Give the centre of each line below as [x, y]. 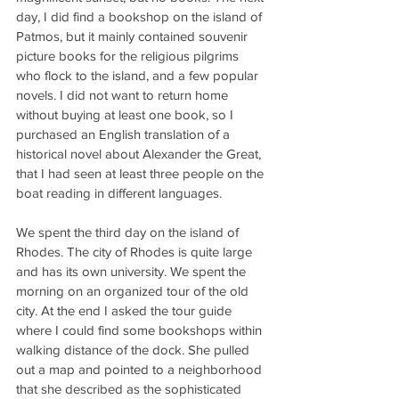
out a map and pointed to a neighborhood [141, 369]
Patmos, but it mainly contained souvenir [134, 36]
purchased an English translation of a [125, 134]
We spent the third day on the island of [129, 232]
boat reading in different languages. [119, 193]
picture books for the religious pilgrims [129, 56]
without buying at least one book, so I [126, 114]
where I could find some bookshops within [141, 330]
